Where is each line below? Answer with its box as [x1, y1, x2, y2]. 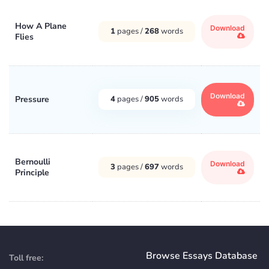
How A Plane [15, 20, 67, 32]
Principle [15, 166, 49, 178]
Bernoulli [15, 156, 50, 168]
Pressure [15, 93, 49, 105]
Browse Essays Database [146, 249, 258, 262]
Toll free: [9, 252, 43, 264]
